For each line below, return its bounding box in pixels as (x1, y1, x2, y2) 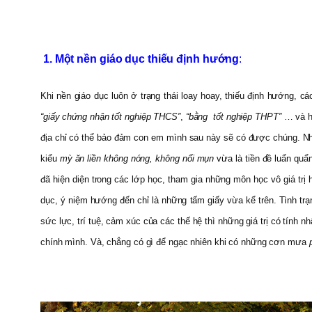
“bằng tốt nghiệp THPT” (185, 111, 281, 122)
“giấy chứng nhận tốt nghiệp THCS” (40, 111, 180, 122)
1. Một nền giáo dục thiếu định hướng (40, 52, 240, 65)
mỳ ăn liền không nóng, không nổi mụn (59, 153, 217, 164)
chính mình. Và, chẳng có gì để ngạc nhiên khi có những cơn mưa (40, 236, 309, 247)
